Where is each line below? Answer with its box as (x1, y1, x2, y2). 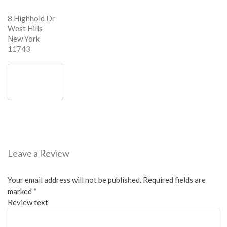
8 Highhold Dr (8, 14, 56, 23)
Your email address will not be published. (8, 175, 141, 185)
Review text (8, 198, 48, 207)
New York (8, 34, 40, 43)
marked (8, 186, 33, 196)
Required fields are (143, 175, 206, 185)
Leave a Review (8, 147, 69, 159)
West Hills (8, 24, 43, 33)
